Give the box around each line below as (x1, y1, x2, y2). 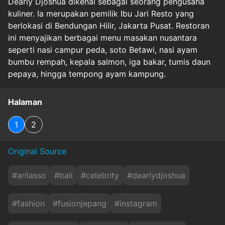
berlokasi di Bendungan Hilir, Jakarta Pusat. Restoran (8, 20, 209, 31)
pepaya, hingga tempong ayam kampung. (8, 68, 166, 79)
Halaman (8, 96, 42, 107)
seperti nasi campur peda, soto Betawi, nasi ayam (8, 44, 197, 55)
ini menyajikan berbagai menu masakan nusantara (8, 32, 197, 43)
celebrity (86, 170, 119, 180)
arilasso (17, 170, 46, 180)
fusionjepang (58, 198, 106, 208)
